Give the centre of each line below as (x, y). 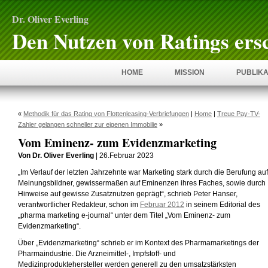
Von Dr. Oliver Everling (56, 156)
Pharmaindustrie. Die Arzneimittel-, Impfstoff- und (97, 254)
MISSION (190, 72)
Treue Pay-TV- (239, 114)
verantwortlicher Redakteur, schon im (79, 205)
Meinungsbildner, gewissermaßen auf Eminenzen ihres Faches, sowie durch (142, 183)
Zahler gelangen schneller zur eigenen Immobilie (88, 124)
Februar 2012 (162, 205)
